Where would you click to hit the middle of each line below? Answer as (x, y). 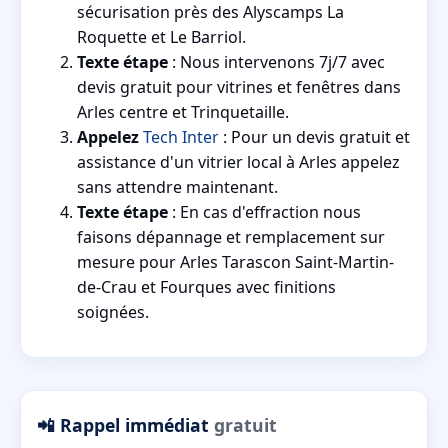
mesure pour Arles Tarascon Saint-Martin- (235, 262)
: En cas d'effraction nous (264, 212)
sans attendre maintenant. (177, 187)
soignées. (113, 312)
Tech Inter (181, 137)
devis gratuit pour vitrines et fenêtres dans (239, 87)
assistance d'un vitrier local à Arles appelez (238, 162)
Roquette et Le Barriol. (161, 37)
